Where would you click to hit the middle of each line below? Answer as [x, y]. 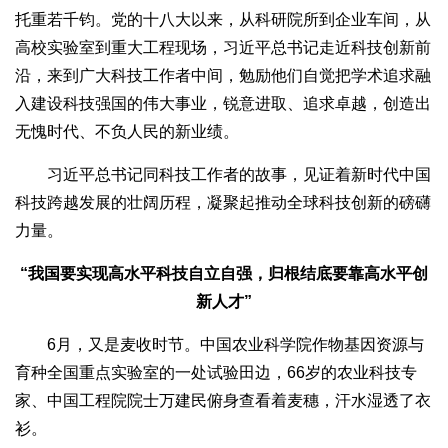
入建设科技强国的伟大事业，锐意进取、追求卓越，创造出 [223, 104]
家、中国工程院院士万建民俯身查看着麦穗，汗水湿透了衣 [223, 401]
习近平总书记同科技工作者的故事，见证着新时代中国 [223, 175]
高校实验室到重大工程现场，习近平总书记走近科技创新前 [223, 48]
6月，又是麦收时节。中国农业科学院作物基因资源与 [219, 345]
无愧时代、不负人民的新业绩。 [127, 132]
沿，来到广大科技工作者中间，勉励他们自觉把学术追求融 [223, 76]
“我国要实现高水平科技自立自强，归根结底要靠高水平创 [224, 274]
